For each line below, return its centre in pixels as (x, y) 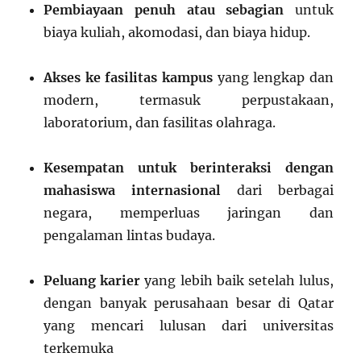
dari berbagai (277, 191)
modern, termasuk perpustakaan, (189, 100)
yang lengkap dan (273, 78)
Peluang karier (92, 281)
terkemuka (79, 349)
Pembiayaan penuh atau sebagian (164, 10)
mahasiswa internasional (132, 191)
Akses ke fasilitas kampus (128, 78)
